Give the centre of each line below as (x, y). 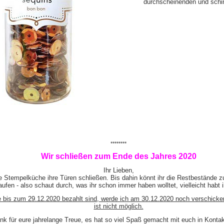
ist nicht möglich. (118, 206)
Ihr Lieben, (118, 170)
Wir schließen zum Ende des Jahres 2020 (118, 156)
